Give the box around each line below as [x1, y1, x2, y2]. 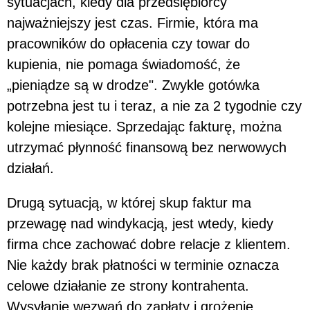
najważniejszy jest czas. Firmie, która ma [7, 15, 258, 31]
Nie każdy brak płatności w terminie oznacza [7, 257, 279, 273]
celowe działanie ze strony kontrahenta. [7, 278, 249, 294]
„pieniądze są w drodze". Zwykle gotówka [7, 77, 259, 93]
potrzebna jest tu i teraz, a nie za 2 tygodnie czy [7, 98, 302, 114]
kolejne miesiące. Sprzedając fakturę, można [7, 119, 282, 135]
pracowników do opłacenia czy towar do [7, 36, 250, 52]
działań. [7, 161, 54, 176]
